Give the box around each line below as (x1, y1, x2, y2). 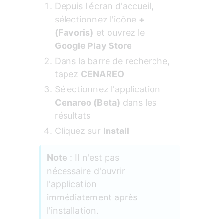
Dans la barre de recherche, (55, 56, 173, 66)
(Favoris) (55, 27, 94, 38)
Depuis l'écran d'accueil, (55, 1, 156, 12)
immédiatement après (47, 192, 140, 203)
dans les (120, 97, 159, 108)
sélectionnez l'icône (55, 14, 139, 25)
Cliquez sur (55, 126, 103, 136)
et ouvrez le (93, 27, 148, 38)
